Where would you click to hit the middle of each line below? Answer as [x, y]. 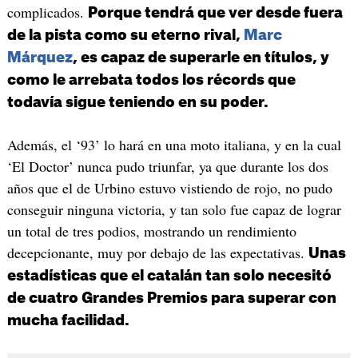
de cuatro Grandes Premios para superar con [171, 298]
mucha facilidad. [68, 321]
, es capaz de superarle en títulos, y [201, 57]
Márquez [40, 57]
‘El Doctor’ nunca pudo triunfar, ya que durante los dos [167, 167]
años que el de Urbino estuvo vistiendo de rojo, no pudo [169, 188]
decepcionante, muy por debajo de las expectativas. [157, 253]
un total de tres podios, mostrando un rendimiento [151, 231]
